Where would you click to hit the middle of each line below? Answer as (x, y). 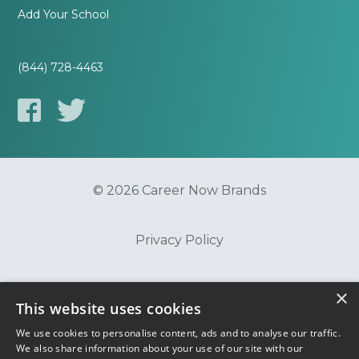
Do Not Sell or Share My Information (179, 290)
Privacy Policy (179, 240)
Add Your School (64, 15)
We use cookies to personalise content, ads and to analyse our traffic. (178, 333)
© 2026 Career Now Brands (179, 191)
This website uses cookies (109, 309)
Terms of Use (179, 340)
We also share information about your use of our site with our (160, 348)
